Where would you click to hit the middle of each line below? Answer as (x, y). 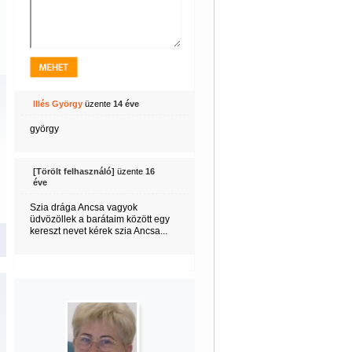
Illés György (57, 104)
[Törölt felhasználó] (73, 171)
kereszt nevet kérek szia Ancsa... (98, 231)
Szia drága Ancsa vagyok (83, 207)
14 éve (126, 104)
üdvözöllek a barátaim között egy (99, 219)
